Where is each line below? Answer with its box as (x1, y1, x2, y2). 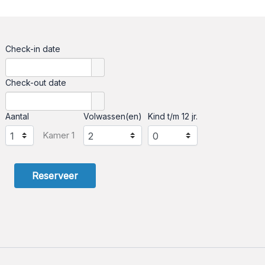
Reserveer (32, 169, 79, 182)
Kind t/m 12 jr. (148, 111, 198, 121)
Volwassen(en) (83, 111, 143, 121)
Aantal (5, 111, 30, 121)
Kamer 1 (43, 129, 75, 141)
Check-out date (5, 77, 67, 88)
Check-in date (5, 43, 61, 54)
